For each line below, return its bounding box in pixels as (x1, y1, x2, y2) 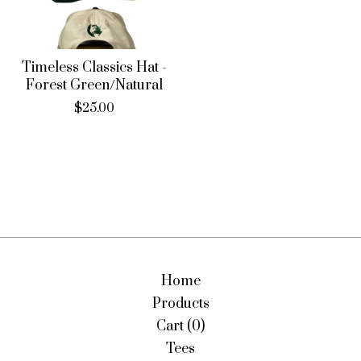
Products (151, 295, 210, 313)
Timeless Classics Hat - (22, 59, 167, 77)
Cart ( (156, 317, 192, 335)
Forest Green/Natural (26, 77, 163, 94)
